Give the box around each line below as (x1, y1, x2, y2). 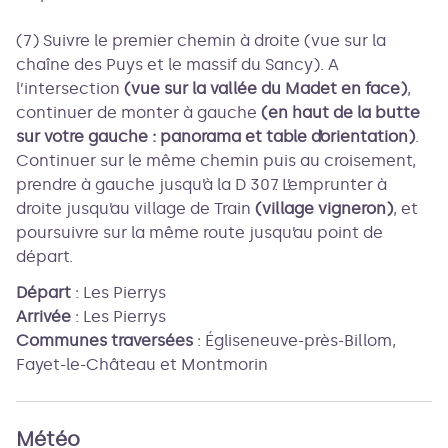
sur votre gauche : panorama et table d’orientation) (16, 127, 415, 146)
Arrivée (16, 307, 71, 326)
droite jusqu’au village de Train (16, 199, 251, 218)
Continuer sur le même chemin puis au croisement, (16, 151, 416, 170)
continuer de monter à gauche (16, 103, 261, 122)
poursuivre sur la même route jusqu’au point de (16, 223, 383, 242)
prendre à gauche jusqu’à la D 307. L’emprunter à (16, 175, 387, 194)
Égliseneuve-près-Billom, (205, 331, 396, 350)
